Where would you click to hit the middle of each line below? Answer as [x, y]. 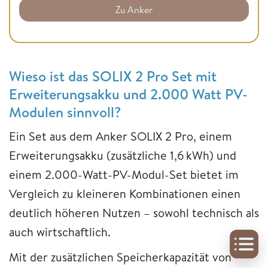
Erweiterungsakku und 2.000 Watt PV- [128, 94]
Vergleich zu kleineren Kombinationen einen [125, 194]
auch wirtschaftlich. [60, 232]
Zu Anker [134, 10]
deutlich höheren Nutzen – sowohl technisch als [134, 213]
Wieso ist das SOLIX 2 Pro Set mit [113, 76]
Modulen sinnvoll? [65, 112]
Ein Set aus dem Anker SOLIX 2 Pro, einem [121, 136]
